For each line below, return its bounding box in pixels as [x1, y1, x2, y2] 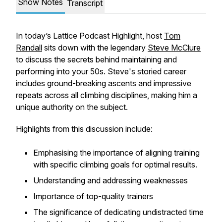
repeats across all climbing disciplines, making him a [16, 90, 197, 100]
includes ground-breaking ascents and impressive [16, 78, 191, 88]
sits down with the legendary [42, 43, 148, 53]
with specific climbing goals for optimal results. [33, 160, 197, 169]
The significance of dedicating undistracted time [33, 207, 204, 217]
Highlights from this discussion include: [16, 124, 153, 134]
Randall [16, 43, 42, 53]
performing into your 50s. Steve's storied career [16, 66, 186, 76]
